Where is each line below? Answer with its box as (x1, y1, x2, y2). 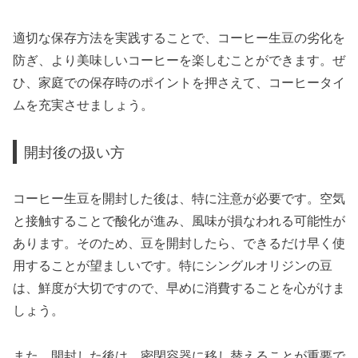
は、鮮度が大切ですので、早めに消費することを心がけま (13, 281, 345, 296)
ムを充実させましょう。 (13, 98, 153, 113)
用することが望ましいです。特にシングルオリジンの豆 (13, 259, 332, 273)
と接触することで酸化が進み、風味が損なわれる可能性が (13, 214, 345, 229)
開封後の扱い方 (24, 143, 125, 161)
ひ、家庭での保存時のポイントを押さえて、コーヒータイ (13, 76, 345, 90)
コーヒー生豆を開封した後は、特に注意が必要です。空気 (13, 192, 345, 206)
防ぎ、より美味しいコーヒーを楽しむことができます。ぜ (13, 54, 345, 68)
